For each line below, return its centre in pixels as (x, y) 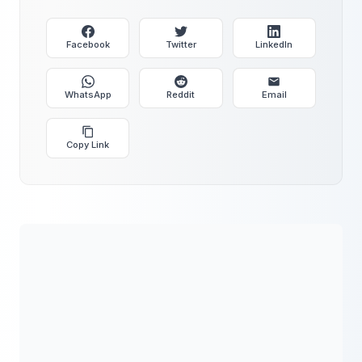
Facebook (88, 44)
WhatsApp (88, 95)
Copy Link (88, 145)
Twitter (181, 44)
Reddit (181, 95)
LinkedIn (274, 44)
